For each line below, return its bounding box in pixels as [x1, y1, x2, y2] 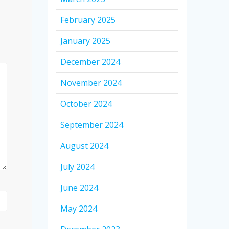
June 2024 [60, 182, 99, 194]
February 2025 [60, 14, 116, 26]
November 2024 [60, 77, 122, 89]
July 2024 [60, 161, 95, 173]
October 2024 [60, 98, 112, 110]
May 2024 [60, 203, 98, 215]
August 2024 [60, 140, 109, 152]
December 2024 [60, 56, 121, 68]
